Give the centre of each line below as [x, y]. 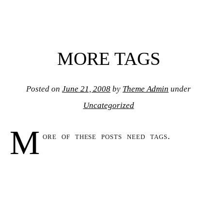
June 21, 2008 [86, 89]
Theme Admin [146, 89]
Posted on [44, 89]
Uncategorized [108, 106]
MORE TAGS [108, 59]
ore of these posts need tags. [106, 136]
